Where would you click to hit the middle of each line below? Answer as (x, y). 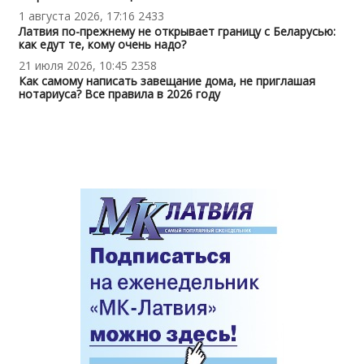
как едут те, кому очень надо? (102, 44)
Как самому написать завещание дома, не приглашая (167, 80)
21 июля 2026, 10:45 (73, 65)
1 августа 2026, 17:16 (76, 15)
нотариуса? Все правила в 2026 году (119, 93)
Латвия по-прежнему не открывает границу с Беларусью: (177, 31)
